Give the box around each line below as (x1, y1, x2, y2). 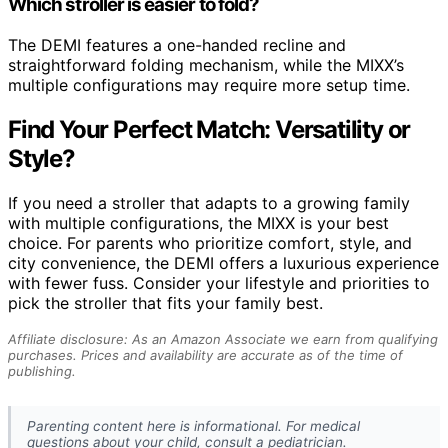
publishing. (8, 362, 76, 379)
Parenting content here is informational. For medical (27, 417, 360, 434)
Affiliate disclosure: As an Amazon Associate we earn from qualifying (8, 330, 438, 347)
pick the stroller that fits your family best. (8, 292, 323, 313)
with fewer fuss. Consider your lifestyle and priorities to (8, 272, 430, 293)
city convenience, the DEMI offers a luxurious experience (8, 252, 439, 273)
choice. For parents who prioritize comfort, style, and (8, 232, 412, 253)
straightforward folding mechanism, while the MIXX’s (8, 54, 404, 75)
